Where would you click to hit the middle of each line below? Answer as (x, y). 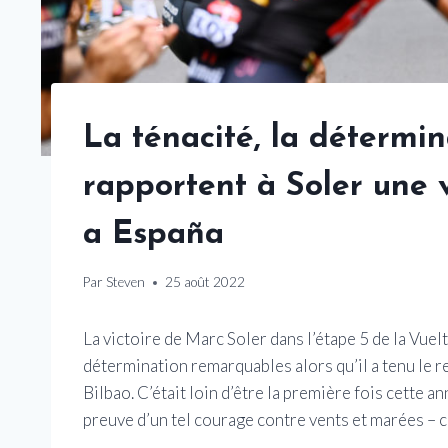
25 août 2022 (205, 282)
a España (153, 234)
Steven (126, 282)
